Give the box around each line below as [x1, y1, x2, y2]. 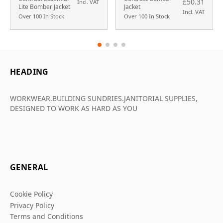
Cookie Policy [10, 189, 53, 199]
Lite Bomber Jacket [18, 2, 70, 11]
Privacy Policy [10, 200, 54, 210]
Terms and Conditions [10, 212, 83, 222]
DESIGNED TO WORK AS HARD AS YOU [10, 104, 137, 113]
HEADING [10, 66, 49, 78]
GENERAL [10, 162, 48, 173]
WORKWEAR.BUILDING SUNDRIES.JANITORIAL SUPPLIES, [10, 94, 198, 104]
